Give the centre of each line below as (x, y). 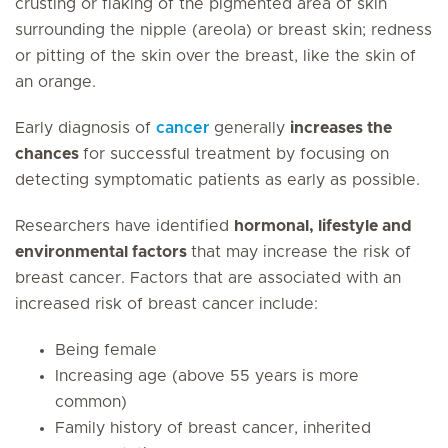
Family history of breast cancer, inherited (213, 428)
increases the (341, 128)
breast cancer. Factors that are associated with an (208, 278)
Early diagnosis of (85, 128)
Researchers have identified (124, 226)
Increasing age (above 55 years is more (207, 376)
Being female (106, 350)
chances (49, 154)
